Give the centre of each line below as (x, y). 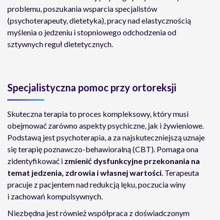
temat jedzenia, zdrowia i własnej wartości (84, 173)
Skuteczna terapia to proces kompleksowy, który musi (98, 114)
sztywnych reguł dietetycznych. (60, 44)
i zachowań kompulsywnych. (55, 196)
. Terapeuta (180, 173)
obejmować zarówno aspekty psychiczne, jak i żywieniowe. (106, 125)
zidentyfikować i (36, 161)
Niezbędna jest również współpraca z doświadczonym (98, 213)
